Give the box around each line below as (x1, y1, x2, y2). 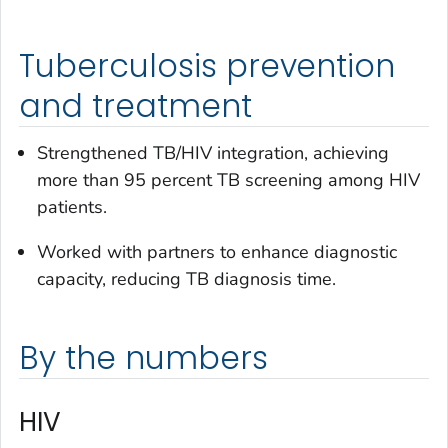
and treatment (19, 83, 252, 128)
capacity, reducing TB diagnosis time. (37, 267, 336, 292)
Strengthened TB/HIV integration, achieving (37, 141, 389, 166)
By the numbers (19, 336, 268, 381)
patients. (37, 195, 107, 220)
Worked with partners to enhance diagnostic (37, 240, 397, 265)
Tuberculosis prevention (19, 43, 396, 88)
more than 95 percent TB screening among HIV (37, 168, 420, 193)
